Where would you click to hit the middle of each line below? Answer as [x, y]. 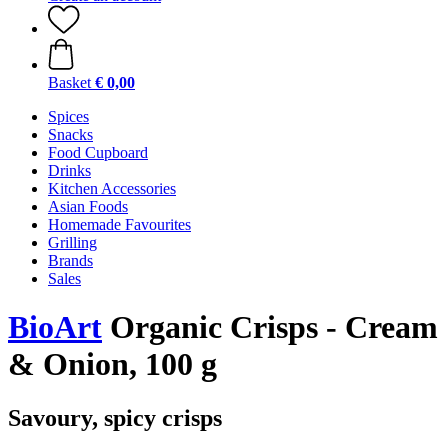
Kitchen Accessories [112, 188]
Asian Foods [88, 206]
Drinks [69, 170]
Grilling [72, 242]
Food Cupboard [98, 152]
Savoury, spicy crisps [115, 417]
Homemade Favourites [119, 224]
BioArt [55, 327]
